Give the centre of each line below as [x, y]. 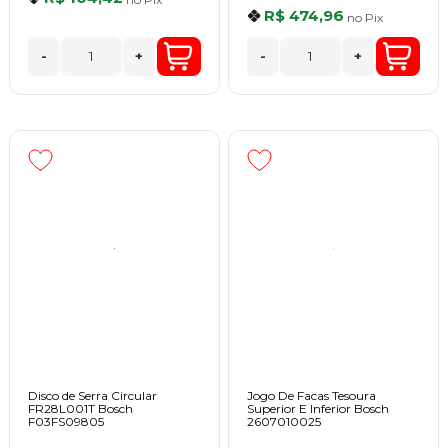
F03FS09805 [65, 421]
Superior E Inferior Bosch [318, 408]
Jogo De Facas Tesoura [312, 395]
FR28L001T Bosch [80, 408]
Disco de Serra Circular [92, 395]
